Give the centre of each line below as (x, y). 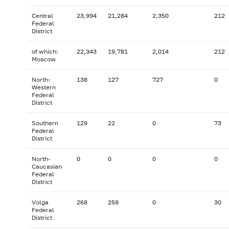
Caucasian (47, 167)
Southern (45, 123)
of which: (45, 52)
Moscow (43, 59)
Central (42, 16)
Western (43, 87)
